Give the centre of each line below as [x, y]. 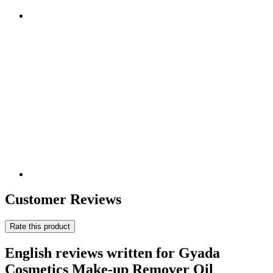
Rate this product [40, 227]
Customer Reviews [63, 200]
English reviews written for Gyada [112, 253]
